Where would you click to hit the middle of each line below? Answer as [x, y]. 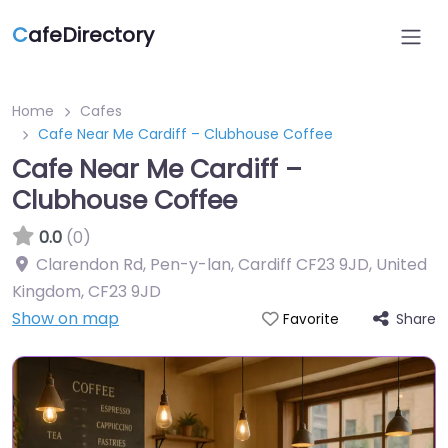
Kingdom [46, 291]
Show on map [65, 318]
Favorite [310, 319]
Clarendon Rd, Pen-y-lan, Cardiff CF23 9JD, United [231, 264]
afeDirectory [91, 35]
